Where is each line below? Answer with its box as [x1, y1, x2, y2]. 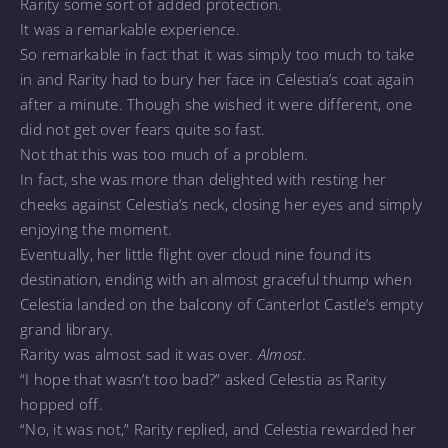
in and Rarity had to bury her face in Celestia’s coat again [20, 68, 415, 89]
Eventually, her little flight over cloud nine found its [20, 243, 372, 264]
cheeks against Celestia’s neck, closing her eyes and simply [20, 193, 423, 214]
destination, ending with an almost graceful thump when [20, 268, 412, 289]
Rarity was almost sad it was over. [20, 343, 258, 364]
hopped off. [20, 393, 103, 414]
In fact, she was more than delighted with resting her [20, 168, 387, 189]
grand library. [20, 318, 114, 339]
